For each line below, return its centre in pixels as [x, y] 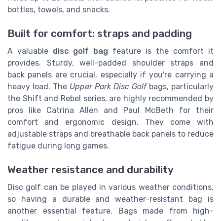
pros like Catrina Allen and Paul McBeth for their [110, 110]
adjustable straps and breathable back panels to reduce [110, 134]
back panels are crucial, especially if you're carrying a [110, 75]
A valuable [30, 51]
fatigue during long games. [58, 146]
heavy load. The [38, 87]
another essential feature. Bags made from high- [110, 211]
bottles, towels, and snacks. [59, 9]
